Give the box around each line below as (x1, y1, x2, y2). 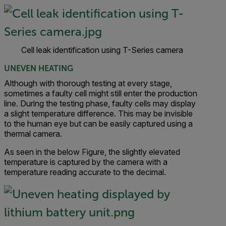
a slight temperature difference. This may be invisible (4, 108, 193, 119)
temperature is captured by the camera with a (4, 157, 167, 167)
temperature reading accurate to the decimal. (4, 167, 166, 177)
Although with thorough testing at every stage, (4, 78, 172, 88)
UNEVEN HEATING (4, 64, 73, 73)
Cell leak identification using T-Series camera (21, 45, 183, 55)
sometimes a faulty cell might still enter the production (4, 88, 197, 98)
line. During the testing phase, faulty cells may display (4, 98, 196, 108)
